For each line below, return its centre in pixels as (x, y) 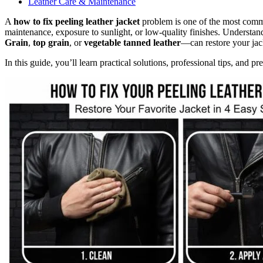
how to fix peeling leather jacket (77, 21)
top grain (51, 42)
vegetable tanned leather (132, 42)
